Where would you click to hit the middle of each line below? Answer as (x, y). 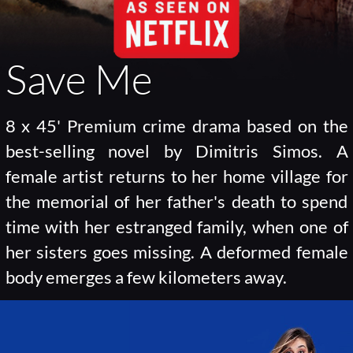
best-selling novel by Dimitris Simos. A (176, 152)
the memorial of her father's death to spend (176, 202)
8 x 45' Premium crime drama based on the (176, 126)
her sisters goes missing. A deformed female (176, 253)
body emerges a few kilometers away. (146, 278)
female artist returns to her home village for (176, 177)
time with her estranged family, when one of (176, 227)
